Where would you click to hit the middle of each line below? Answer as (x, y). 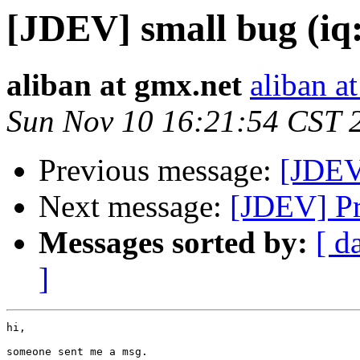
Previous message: (159, 170)
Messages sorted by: (173, 243)
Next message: (134, 207)
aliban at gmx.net (124, 85)
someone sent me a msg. (77, 352)
